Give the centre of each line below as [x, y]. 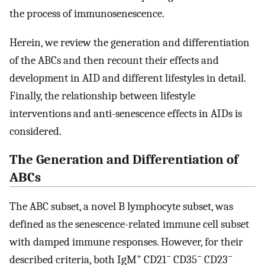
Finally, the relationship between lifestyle [102, 96]
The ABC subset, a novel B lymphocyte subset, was [121, 206]
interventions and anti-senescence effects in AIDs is [126, 113]
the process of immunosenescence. [87, 13]
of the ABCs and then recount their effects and [114, 60]
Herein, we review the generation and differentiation [130, 42]
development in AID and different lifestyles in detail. [127, 78]
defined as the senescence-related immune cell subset [129, 224]
